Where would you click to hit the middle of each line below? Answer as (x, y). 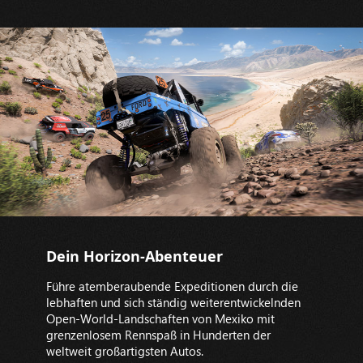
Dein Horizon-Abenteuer (134, 256)
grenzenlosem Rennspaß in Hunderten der (158, 335)
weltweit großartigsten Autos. (124, 351)
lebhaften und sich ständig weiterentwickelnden (173, 303)
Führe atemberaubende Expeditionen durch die (172, 286)
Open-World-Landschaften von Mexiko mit (160, 319)
